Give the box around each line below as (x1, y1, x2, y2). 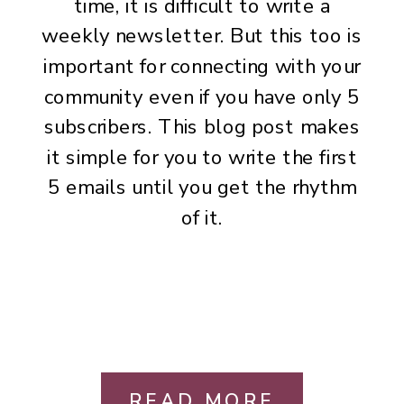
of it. (180, 204, 224, 233)
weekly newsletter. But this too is (41, 23, 363, 50)
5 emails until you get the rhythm (47, 174, 357, 202)
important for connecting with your (43, 52, 361, 81)
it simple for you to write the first (47, 143, 357, 172)
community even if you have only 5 (43, 83, 361, 112)
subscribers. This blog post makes (43, 113, 361, 142)
